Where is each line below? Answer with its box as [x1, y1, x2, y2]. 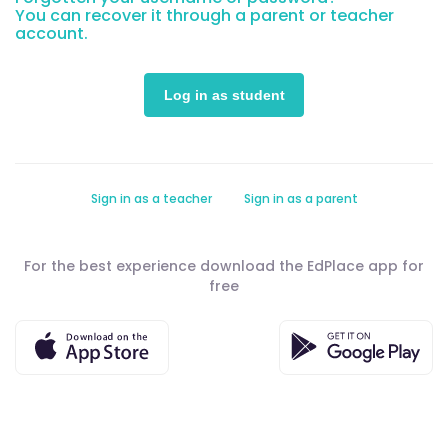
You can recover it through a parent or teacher [15, 4, 394, 27]
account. [15, 22, 88, 45]
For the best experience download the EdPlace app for [24, 256, 424, 276]
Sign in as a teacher [90, 190, 212, 207]
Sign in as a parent [243, 190, 358, 207]
